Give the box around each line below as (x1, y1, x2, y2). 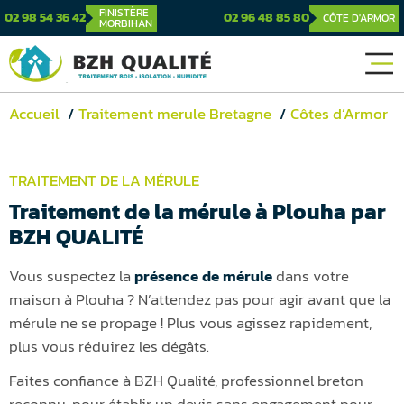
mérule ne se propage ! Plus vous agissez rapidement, (9, 310, 372, 335)
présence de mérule (134, 263, 272, 288)
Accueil (9, 101, 60, 125)
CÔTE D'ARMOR (323, 10, 395, 26)
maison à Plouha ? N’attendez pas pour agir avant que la (9, 287, 390, 311)
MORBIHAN (99, 15, 152, 32)
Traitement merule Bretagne (78, 101, 271, 125)
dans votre (272, 263, 349, 288)
